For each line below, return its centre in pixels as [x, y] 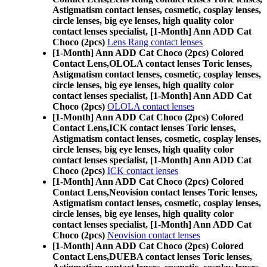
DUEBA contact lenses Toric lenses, [181, 257]
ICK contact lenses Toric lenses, [173, 128]
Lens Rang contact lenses [155, 42]
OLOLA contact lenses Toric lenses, [181, 63]
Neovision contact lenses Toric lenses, [183, 192]
